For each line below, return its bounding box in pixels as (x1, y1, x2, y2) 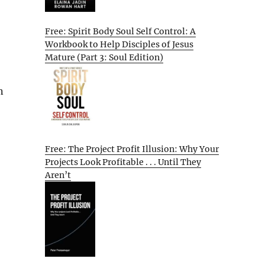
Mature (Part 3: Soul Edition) (45, 52, 163, 63)
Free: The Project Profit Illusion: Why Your (45, 143, 219, 154)
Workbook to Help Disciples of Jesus (45, 39, 193, 50)
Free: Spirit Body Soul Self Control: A (45, 26, 196, 37)
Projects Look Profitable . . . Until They (45, 156, 201, 167)
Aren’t (45, 169, 71, 180)
